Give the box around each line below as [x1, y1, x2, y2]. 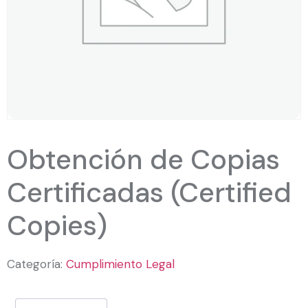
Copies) [7, 208, 107, 244]
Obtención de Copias [7, 142, 280, 178]
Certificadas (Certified [7, 175, 291, 211]
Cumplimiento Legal [66, 256, 175, 272]
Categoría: [7, 256, 66, 272]
